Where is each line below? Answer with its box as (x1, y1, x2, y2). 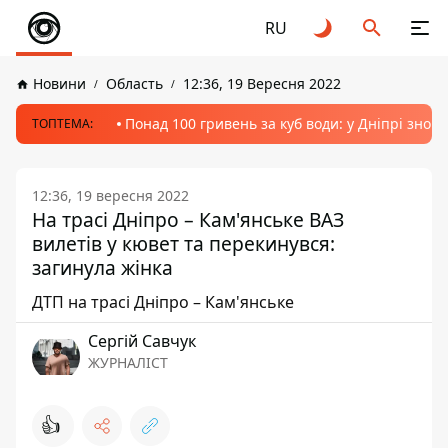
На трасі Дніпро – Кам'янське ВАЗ (32, 206, 344, 233)
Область (106, 74, 163, 93)
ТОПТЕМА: (32, 115, 93, 132)
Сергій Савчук (88, 330, 196, 352)
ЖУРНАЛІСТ (88, 353, 168, 372)
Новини (33, 74, 86, 93)
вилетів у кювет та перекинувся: (32, 230, 335, 257)
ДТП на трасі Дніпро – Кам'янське (32, 291, 294, 313)
